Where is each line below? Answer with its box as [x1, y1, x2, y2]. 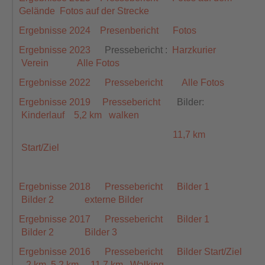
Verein [21, 58, 49, 68]
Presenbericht [100, 25, 159, 35]
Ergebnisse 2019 [19, 97, 91, 107]
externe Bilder [85, 195, 143, 205]
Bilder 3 [85, 227, 117, 237]
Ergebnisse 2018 [19, 182, 91, 192]
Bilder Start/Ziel [177, 247, 242, 257]
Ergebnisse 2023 [19, 45, 91, 55]
